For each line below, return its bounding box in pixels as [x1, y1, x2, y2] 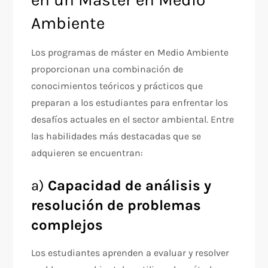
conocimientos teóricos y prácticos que [31, 80, 203, 92]
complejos [31, 217, 103, 233]
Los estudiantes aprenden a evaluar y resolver [31, 247, 230, 258]
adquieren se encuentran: [31, 147, 144, 159]
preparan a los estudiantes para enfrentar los [31, 97, 229, 108]
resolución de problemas [31, 197, 202, 214]
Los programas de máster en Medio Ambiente [31, 47, 229, 58]
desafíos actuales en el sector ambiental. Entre [31, 114, 234, 125]
